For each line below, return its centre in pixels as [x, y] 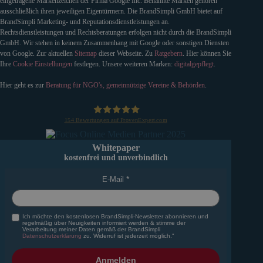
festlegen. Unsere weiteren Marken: [124, 64]
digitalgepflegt [194, 64]
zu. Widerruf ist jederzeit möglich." [128, 236]
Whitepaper [116, 147]
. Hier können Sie [207, 53]
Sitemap [86, 53]
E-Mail [113, 179]
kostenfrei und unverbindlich [116, 157]
